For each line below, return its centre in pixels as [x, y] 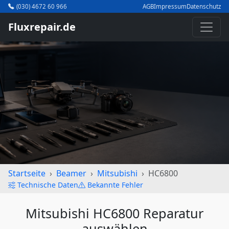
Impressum [170, 6]
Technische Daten [48, 185]
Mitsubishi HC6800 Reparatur [114, 213]
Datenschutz [204, 6]
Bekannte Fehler [115, 185]
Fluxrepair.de [42, 27]
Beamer [71, 173]
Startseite [27, 173]
